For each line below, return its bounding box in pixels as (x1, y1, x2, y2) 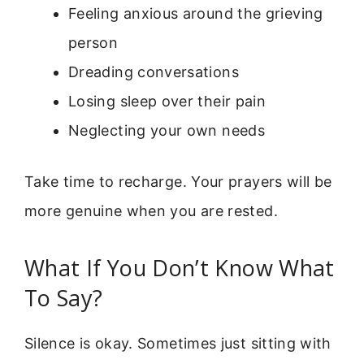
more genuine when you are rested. (24, 202, 278, 220)
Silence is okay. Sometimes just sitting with (24, 334, 331, 352)
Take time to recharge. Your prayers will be (24, 173, 332, 191)
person (68, 34, 119, 52)
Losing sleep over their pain (68, 93, 266, 110)
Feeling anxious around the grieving (68, 5, 323, 23)
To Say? (24, 282, 103, 313)
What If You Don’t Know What (24, 252, 335, 283)
